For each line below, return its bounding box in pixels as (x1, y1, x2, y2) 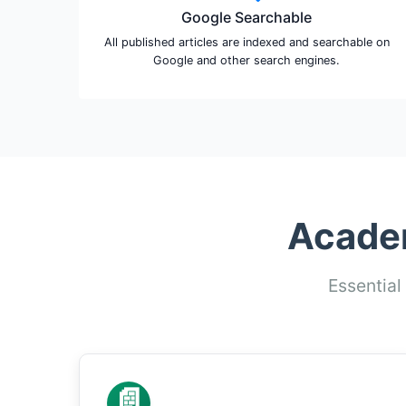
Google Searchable (181, 8, 312, 26)
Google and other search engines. (153, 53, 340, 67)
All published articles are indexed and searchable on (103, 35, 390, 49)
